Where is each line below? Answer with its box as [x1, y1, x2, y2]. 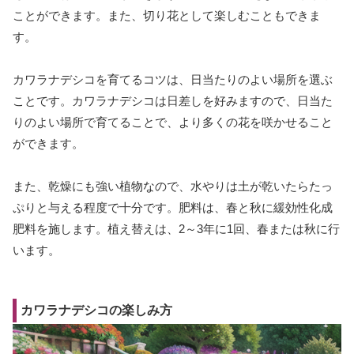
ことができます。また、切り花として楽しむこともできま [13, 9, 321, 23]
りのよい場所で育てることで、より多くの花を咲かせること [13, 115, 333, 130]
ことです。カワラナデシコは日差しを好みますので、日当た [13, 94, 333, 108]
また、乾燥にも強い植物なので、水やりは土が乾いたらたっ [13, 179, 333, 194]
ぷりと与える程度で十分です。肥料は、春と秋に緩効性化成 [13, 201, 333, 215]
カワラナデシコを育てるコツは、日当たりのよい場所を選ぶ [13, 73, 333, 87]
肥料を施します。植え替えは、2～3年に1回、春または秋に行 [13, 222, 340, 236]
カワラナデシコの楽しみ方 [21, 303, 172, 318]
